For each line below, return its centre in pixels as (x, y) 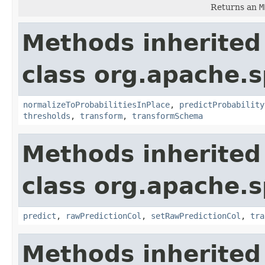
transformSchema (167, 116)
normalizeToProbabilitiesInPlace (96, 104)
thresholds (47, 116)
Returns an (235, 7)
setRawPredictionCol (196, 216)
